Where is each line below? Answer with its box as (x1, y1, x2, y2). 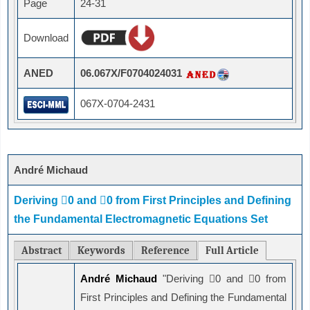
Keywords (77, 244, 125, 257)
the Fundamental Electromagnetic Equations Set (14, 213, 268, 226)
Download (24, 32, 69, 44)
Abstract (21, 244, 62, 257)
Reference (141, 244, 190, 257)
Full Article (206, 244, 259, 257)
